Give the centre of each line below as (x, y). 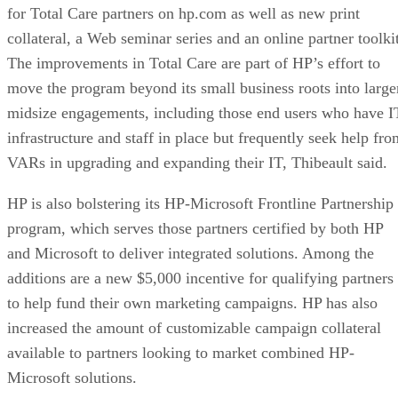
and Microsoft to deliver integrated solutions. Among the (191, 253)
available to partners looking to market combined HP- (181, 352)
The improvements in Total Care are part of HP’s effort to (194, 63)
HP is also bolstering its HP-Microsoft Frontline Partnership (200, 203)
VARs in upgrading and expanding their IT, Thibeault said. (197, 162)
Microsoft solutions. (72, 377)
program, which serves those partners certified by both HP (195, 228)
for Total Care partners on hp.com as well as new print (183, 13)
